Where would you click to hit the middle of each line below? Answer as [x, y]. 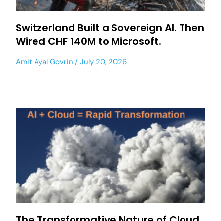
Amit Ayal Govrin [44, 62]
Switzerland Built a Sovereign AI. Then [110, 28]
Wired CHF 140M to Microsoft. [89, 41]
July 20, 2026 [102, 62]
